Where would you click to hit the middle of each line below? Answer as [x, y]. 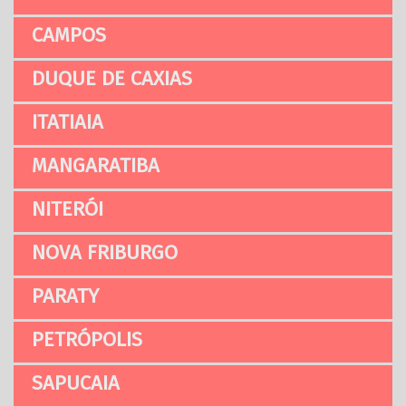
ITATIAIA [68, 122]
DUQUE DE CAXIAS [112, 79]
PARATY [65, 296]
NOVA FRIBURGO [105, 253]
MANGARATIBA [96, 166]
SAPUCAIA [76, 383]
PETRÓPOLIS [87, 340]
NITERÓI [68, 209]
